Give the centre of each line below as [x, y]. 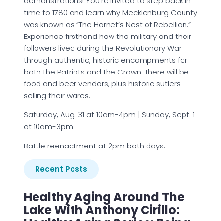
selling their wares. [57, 95]
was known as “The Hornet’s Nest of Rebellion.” [107, 24]
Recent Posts [61, 169]
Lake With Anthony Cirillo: [102, 210]
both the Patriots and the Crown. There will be [106, 72]
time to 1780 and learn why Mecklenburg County [110, 13]
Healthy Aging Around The [104, 197]
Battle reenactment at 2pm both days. [94, 146]
